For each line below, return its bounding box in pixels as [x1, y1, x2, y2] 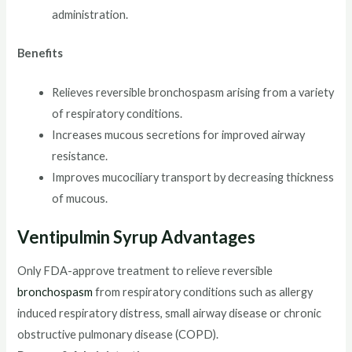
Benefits [17, 46, 64, 60]
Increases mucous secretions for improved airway [52, 128, 306, 142]
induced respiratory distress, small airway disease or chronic [17, 306, 322, 321]
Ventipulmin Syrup [17, 225, 162, 247]
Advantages [161, 225, 256, 247]
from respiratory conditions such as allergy [93, 285, 313, 299]
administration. [52, 7, 129, 21]
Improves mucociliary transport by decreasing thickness [52, 170, 335, 185]
